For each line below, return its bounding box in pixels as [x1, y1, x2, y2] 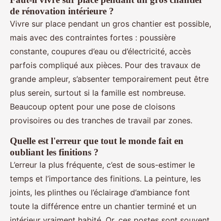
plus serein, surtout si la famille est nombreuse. [10, 88, 185, 98]
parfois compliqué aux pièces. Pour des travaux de [10, 60, 200, 71]
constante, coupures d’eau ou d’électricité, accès [10, 46, 191, 57]
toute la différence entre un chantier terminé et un [10, 201, 196, 212]
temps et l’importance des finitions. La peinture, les [10, 174, 201, 184]
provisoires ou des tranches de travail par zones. [10, 115, 192, 126]
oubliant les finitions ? [10, 147, 99, 158]
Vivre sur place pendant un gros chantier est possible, [10, 19, 211, 29]
